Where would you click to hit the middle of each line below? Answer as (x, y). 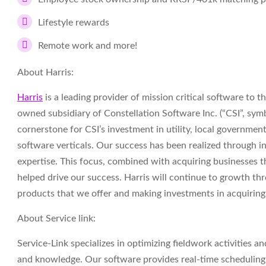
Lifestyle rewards (74, 23)
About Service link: (56, 218)
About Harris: (45, 72)
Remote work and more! (89, 46)
